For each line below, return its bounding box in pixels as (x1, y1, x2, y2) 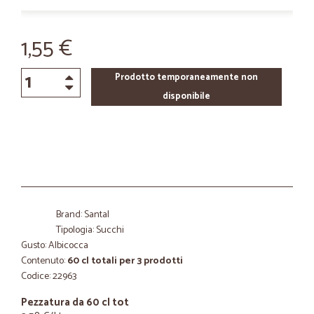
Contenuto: (21, 253, 67, 269)
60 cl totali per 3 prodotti (67, 253, 183, 269)
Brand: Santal (56, 207, 109, 223)
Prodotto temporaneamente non (114, 70, 258, 85)
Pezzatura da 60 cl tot (21, 294, 129, 311)
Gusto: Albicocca (21, 238, 88, 254)
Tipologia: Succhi (56, 222, 124, 238)
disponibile (162, 89, 210, 104)
